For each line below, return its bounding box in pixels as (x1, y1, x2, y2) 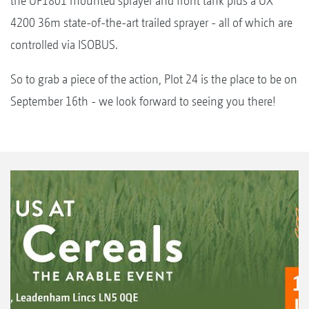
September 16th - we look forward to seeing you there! (10, 93, 276, 108)
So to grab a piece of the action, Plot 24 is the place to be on (10, 71, 297, 86)
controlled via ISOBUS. (10, 37, 118, 52)
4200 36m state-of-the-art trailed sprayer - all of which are (10, 14, 292, 30)
